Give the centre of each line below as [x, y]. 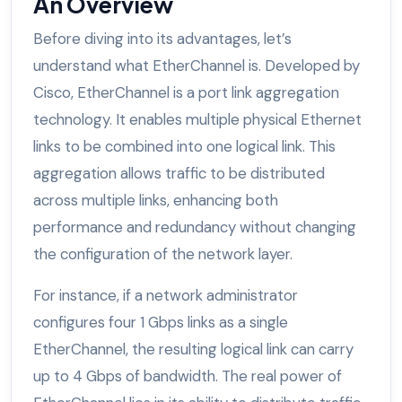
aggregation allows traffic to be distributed [179, 174]
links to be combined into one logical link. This [184, 147]
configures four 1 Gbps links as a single [161, 323]
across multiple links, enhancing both [156, 201]
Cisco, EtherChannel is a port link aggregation [186, 93]
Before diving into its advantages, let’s [162, 39]
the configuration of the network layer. [163, 254]
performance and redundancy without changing [195, 227]
